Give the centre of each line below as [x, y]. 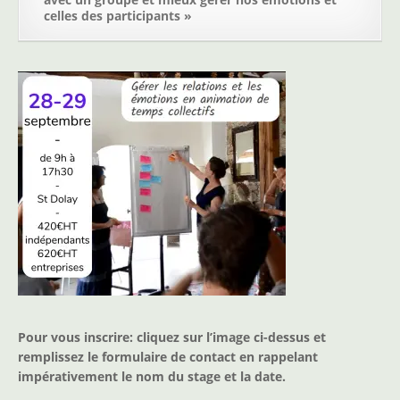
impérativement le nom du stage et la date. [152, 376]
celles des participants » [118, 16]
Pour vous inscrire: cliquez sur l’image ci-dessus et [172, 337]
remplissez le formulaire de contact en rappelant [168, 356]
